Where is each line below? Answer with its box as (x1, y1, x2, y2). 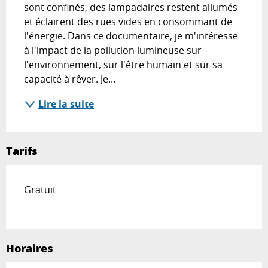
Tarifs (6, 142, 38, 159)
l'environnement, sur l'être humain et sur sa (24, 57, 223, 71)
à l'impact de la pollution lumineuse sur (24, 43, 202, 57)
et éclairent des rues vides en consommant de (24, 14, 232, 28)
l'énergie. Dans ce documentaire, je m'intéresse (24, 29, 238, 42)
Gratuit (24, 182, 56, 196)
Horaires (6, 240, 53, 256)
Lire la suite (38, 97, 94, 111)
